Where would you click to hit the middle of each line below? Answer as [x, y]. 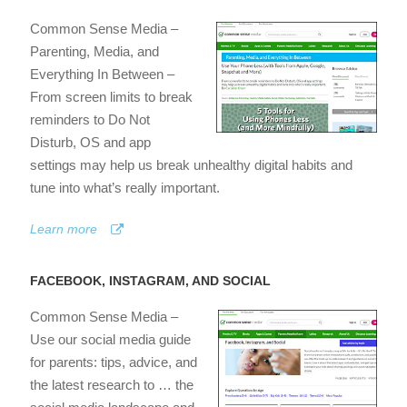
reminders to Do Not [90, 120]
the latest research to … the [112, 385]
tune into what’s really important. [125, 188]
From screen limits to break [111, 97]
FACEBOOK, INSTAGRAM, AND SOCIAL [150, 281]
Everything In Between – [102, 74]
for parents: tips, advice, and [114, 362]
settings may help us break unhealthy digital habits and [191, 165]
